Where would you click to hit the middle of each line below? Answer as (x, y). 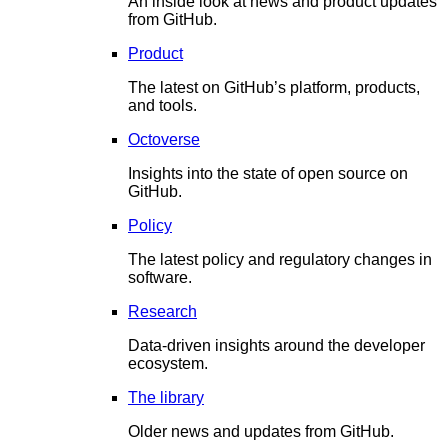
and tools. (162, 105)
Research (162, 311)
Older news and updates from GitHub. (261, 431)
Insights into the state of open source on (268, 173)
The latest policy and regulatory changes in (280, 259)
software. (160, 277)
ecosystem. (168, 363)
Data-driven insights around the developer (276, 345)
